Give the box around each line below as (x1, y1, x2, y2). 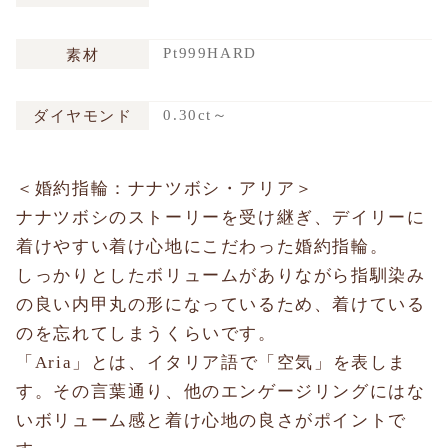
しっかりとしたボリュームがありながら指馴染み (16, 265, 426, 285)
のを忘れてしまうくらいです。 (16, 323, 277, 343)
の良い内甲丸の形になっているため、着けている (16, 294, 426, 314)
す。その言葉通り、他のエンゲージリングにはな (16, 381, 426, 401)
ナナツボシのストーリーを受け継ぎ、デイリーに (16, 207, 426, 227)
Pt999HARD (163, 44, 257, 62)
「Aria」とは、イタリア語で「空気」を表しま (16, 352, 408, 372)
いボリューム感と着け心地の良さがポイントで (16, 410, 407, 430)
